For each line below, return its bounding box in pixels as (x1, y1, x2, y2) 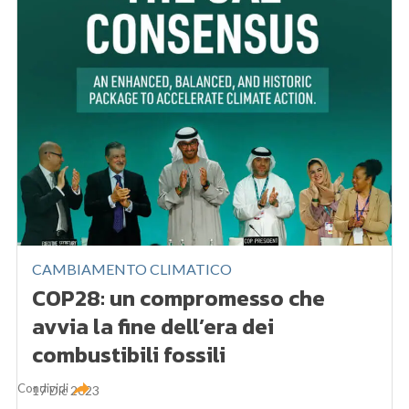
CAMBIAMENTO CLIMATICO (32, 260, 233, 278)
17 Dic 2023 (32, 383, 100, 399)
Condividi (17, 381, 69, 396)
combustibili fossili (32, 339, 226, 372)
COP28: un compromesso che (32, 282, 326, 315)
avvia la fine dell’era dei (32, 310, 275, 343)
